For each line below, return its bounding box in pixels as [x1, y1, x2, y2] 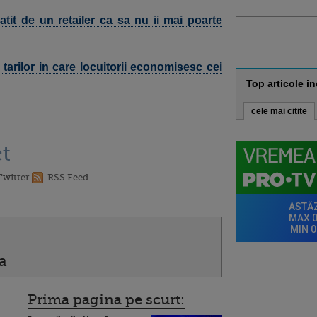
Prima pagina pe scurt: [28, 292, 185, 308]
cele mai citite [251, 106, 307, 116]
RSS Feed [47, 172, 88, 183]
